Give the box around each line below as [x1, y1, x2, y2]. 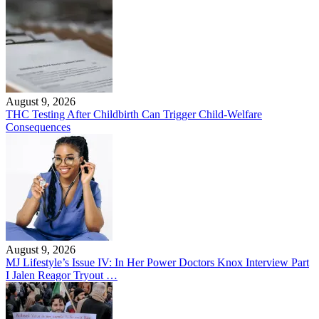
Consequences [6, 121, 70, 133]
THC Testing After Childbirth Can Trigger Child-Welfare [6, 108, 262, 120]
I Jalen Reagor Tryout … [6, 269, 117, 281]
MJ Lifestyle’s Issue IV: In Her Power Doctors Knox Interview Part [6, 256, 309, 268]
